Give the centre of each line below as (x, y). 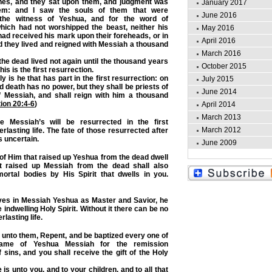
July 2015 (218, 79)
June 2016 (219, 15)
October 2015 (224, 66)
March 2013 (221, 117)
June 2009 (219, 143)
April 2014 (219, 104)
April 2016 (219, 41)
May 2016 (218, 28)
